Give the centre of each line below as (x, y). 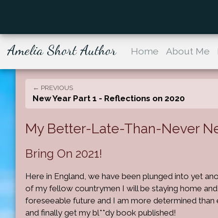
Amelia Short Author (62, 50)
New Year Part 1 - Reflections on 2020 (109, 98)
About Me (188, 51)
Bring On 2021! (64, 153)
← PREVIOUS (53, 88)
